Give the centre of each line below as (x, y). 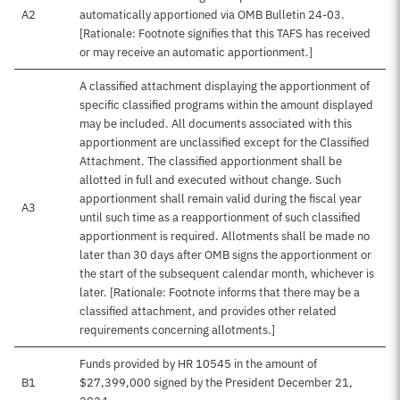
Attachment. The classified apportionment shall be (211, 161)
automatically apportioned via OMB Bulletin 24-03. (212, 15)
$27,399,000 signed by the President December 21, (216, 383)
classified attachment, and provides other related (208, 311)
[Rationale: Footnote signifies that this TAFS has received (225, 33)
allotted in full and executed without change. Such (210, 180)
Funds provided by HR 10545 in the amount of (198, 364)
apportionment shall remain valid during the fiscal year (221, 199)
